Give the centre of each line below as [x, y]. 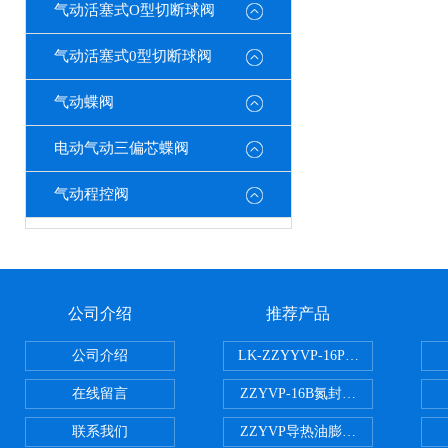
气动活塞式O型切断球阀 [134, 10]
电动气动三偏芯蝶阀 [121, 148]
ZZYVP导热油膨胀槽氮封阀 [326, 431]
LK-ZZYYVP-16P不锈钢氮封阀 [333, 355]
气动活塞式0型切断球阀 [133, 56]
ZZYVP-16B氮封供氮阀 [312, 393]
